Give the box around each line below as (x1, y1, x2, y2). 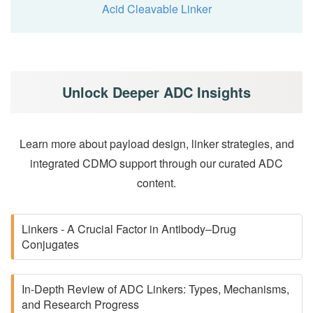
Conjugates (22, 236, 79, 252)
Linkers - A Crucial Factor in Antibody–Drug (22, 221, 236, 237)
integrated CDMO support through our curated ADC (30, 155, 283, 171)
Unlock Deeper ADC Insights (62, 82, 251, 102)
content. (137, 175, 176, 191)
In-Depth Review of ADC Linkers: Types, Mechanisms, (22, 281, 289, 297)
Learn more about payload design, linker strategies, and (19, 136, 294, 152)
